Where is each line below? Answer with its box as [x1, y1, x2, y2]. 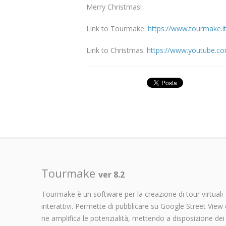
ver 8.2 [98, 169, 125, 180]
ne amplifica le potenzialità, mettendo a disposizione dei [41, 213, 224, 223]
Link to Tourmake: [86, 24, 148, 33]
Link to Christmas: [86, 45, 147, 55]
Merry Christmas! [86, 2, 142, 12]
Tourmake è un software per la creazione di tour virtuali [41, 189, 223, 199]
